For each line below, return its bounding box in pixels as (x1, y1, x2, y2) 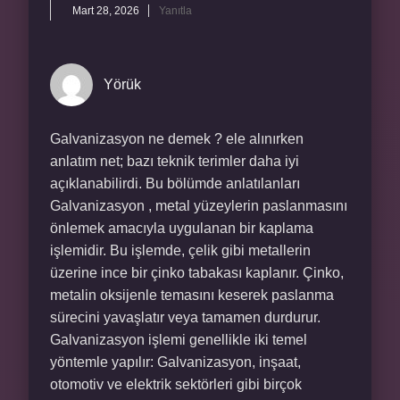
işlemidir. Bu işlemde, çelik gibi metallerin (50, 243, 311, 258)
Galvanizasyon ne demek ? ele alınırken (50, 131, 304, 146)
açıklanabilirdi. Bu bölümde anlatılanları (50, 176, 300, 191)
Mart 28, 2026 (72, 4, 139, 17)
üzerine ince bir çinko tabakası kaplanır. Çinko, (50, 265, 344, 280)
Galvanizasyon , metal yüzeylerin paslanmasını (50, 198, 347, 213)
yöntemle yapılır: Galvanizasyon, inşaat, (50, 354, 301, 370)
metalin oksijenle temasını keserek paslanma (50, 287, 334, 303)
